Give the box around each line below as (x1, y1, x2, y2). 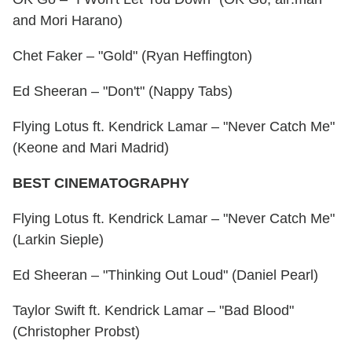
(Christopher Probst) (13, 324, 140, 340)
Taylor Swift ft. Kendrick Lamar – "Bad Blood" (13, 302, 294, 319)
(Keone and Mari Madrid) (13, 140, 169, 156)
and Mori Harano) (13, 13, 123, 29)
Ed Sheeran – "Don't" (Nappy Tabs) (13, 83, 233, 100)
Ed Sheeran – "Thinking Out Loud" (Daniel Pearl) (13, 267, 318, 284)
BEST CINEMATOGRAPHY (13, 175, 189, 192)
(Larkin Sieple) (13, 232, 104, 248)
